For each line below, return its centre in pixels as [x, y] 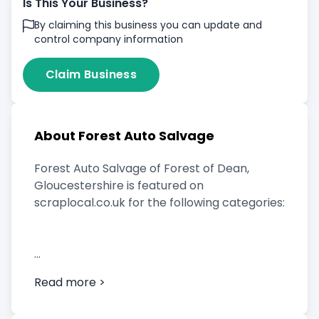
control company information [108, 39]
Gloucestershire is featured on [119, 185]
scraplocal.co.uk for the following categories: [159, 203]
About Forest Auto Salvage [124, 136]
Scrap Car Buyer [80, 271]
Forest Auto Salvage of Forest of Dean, [142, 168]
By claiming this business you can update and [148, 25]
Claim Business [91, 74]
